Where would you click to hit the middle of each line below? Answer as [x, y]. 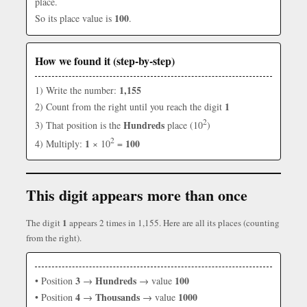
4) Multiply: [60, 143]
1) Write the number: [77, 90]
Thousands [118, 297]
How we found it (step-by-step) [105, 61]
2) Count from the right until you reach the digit [130, 107]
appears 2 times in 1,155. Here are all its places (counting [173, 223]
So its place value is [75, 18]
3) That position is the [79, 125]
